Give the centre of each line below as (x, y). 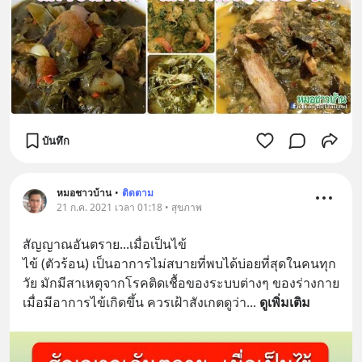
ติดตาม (138, 193)
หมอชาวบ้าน (84, 193)
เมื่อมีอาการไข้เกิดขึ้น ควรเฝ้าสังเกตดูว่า (135, 303)
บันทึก (56, 140)
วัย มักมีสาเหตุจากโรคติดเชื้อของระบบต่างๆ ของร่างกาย (181, 283)
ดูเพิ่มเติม (285, 303)
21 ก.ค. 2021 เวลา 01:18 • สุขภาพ (129, 208)
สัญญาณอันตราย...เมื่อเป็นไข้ (105, 244)
